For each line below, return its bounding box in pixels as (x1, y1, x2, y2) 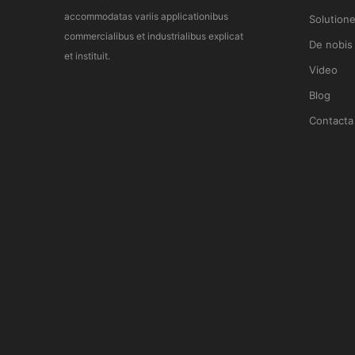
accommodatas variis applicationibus (63, 10, 228, 22)
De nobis (308, 38, 353, 52)
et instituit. (63, 49, 110, 62)
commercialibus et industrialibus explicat (63, 29, 243, 42)
